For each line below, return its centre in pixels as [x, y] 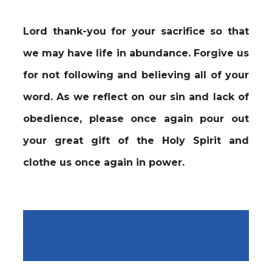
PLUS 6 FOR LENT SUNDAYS [126, 226]
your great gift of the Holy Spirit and [136, 141]
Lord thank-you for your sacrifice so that [136, 31]
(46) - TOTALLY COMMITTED [123, 245]
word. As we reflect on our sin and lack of [136, 97]
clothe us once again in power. [104, 162]
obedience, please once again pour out [136, 119]
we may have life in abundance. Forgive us [136, 53]
